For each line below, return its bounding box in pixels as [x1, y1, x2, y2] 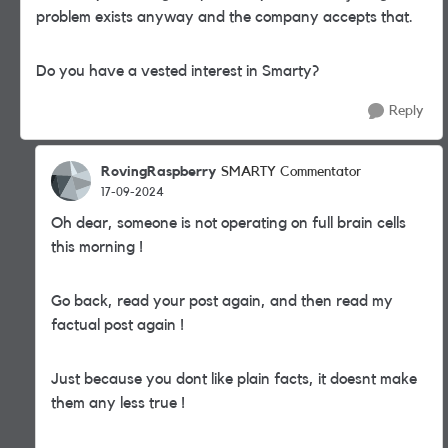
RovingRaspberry [101, 164, 216, 179]
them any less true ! [51, 395, 185, 411]
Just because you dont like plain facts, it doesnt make [51, 371, 417, 387]
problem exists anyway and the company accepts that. [36, 9, 413, 25]
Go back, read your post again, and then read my [51, 293, 393, 309]
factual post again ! [51, 317, 188, 333]
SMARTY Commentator [221, 165, 361, 179]
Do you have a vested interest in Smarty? [36, 63, 319, 79]
